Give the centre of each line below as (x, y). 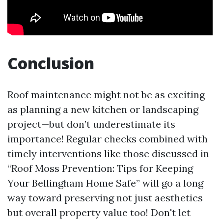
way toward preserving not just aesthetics (105, 198)
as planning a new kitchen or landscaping (103, 109)
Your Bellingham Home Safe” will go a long (105, 183)
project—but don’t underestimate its (91, 124)
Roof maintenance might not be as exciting (106, 95)
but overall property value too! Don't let (99, 212)
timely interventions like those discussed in (108, 153)
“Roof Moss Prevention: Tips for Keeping (100, 168)
